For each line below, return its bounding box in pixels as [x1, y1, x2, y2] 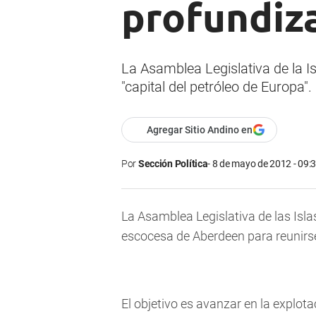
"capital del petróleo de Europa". [121, 78, 312, 96]
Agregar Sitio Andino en [147, 124, 253, 136]
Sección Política [138, 158, 208, 170]
